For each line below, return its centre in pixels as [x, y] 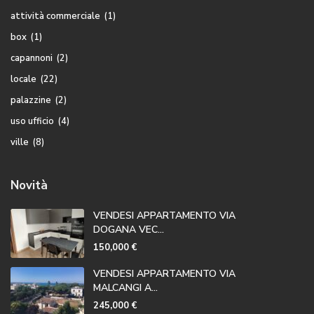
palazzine [31, 100]
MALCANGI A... [125, 287]
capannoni [32, 58]
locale [23, 79]
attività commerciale [55, 16]
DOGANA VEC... [129, 229]
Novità [29, 185]
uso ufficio [32, 121]
